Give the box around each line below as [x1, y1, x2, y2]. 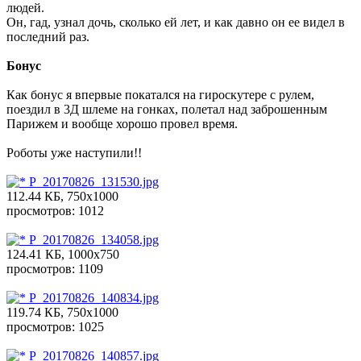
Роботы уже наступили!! [6, 146, 142, 160]
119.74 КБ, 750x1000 [6, 305, 118, 320]
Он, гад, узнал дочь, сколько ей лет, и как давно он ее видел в [6, 15, 345, 30]
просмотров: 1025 [6, 320, 104, 334]
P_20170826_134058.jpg [26, 233, 159, 247]
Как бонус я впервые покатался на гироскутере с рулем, [6, 88, 314, 102]
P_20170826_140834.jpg [26, 291, 159, 305]
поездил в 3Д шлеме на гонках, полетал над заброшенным [6, 102, 327, 117]
